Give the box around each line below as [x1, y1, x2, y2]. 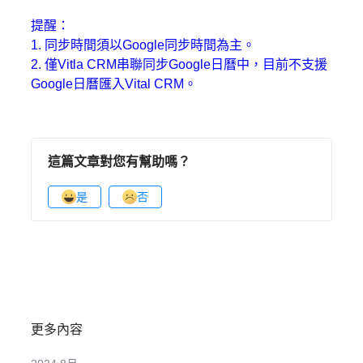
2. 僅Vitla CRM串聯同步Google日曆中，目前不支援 [31, 58, 327, 72]
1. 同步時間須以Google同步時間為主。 [31, 38, 255, 53]
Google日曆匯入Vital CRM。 [31, 77, 197, 92]
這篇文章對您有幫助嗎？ [48, 155, 190, 169]
